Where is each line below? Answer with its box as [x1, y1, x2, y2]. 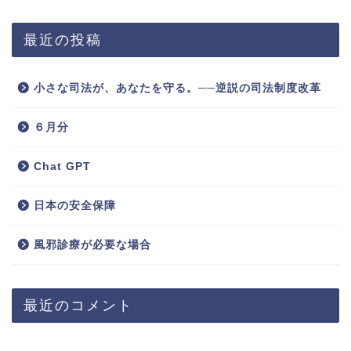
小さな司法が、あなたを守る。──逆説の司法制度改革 [34, 81, 321, 94]
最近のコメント [24, 295, 133, 313]
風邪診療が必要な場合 [34, 238, 151, 251]
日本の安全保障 [34, 199, 116, 212]
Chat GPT [34, 160, 91, 172]
